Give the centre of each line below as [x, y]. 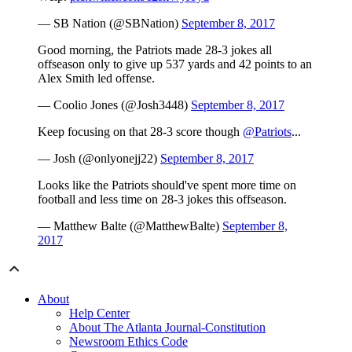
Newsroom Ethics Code [128, 342]
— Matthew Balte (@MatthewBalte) [130, 226]
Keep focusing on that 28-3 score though [140, 132]
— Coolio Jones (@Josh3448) [114, 105]
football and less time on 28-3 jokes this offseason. [162, 200]
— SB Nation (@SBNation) [110, 24]
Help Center [99, 313]
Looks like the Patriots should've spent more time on [167, 185]
